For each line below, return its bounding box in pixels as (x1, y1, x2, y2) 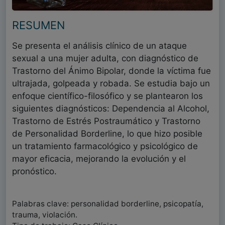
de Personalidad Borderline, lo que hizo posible (12, 129, 202, 139)
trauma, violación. (12, 210, 77, 220)
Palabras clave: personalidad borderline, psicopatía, (12, 199, 203, 209)
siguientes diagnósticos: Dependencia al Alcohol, (12, 103, 209, 114)
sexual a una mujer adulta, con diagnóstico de (12, 53, 198, 64)
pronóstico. (12, 166, 57, 177)
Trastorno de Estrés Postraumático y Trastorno (12, 116, 200, 127)
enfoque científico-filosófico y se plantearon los (12, 91, 203, 101)
